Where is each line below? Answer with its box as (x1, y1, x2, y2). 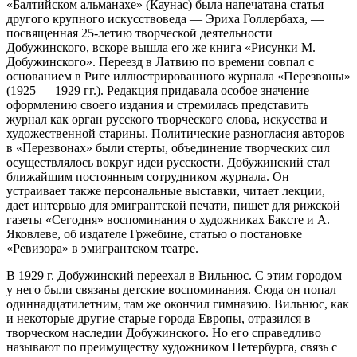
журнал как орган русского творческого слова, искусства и (6, 112, 328, 126)
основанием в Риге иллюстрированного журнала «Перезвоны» (6, 69, 351, 83)
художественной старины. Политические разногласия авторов (6, 126, 345, 140)
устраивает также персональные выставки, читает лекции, (6, 183, 325, 198)
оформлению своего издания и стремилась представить (6, 97, 308, 112)
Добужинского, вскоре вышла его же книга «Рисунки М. (6, 40, 316, 54)
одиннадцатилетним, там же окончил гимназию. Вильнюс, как (6, 296, 349, 311)
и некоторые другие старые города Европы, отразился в (6, 311, 311, 325)
